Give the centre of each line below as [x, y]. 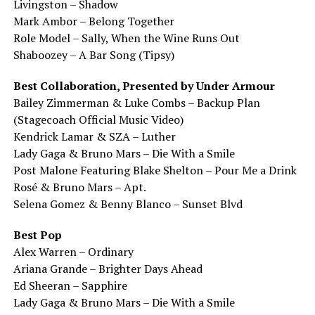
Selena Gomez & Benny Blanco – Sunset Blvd [128, 204]
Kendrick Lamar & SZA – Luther [94, 136]
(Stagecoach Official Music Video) [98, 119]
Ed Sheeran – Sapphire [70, 285]
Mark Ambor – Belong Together [94, 21]
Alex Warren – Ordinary [73, 251]
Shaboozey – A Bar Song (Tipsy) [94, 54]
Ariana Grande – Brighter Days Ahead [108, 268]
